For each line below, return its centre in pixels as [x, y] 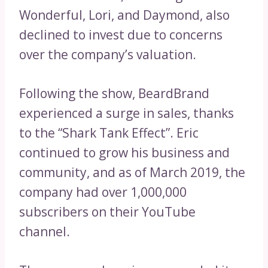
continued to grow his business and [124, 152]
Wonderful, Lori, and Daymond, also [124, 15]
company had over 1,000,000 [103, 192]
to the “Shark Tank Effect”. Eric [109, 133]
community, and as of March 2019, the [132, 172]
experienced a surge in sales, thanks [127, 113]
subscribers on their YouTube [107, 211]
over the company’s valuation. [108, 54]
